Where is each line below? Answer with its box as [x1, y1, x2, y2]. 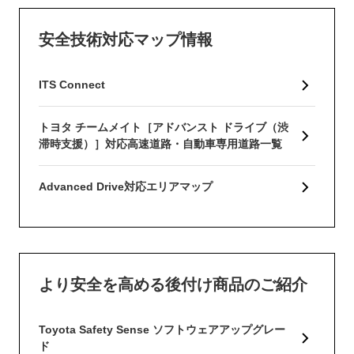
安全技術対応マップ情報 [39, 31, 213, 49]
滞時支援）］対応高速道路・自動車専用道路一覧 [39, 137, 282, 151]
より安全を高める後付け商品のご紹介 [39, 276, 307, 294]
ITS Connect [39, 78, 105, 92]
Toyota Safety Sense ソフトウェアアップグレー [39, 323, 285, 337]
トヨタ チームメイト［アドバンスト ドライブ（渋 [39, 121, 288, 134]
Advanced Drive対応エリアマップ [39, 180, 213, 194]
